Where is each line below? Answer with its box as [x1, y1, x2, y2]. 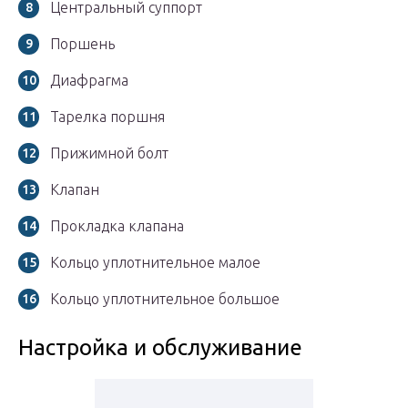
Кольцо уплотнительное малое [50, 254, 260, 271]
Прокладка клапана [50, 218, 184, 235]
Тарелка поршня [50, 108, 165, 126]
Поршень [50, 36, 115, 53]
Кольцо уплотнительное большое [50, 291, 280, 308]
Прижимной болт [50, 145, 168, 162]
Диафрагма [50, 72, 128, 89]
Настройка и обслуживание [18, 335, 302, 361]
